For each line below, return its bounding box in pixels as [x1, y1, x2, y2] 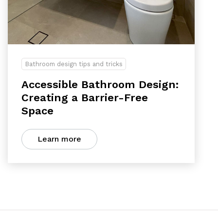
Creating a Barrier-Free [21, 91, 148, 104]
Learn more [37, 134, 81, 144]
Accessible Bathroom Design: [21, 78, 179, 91]
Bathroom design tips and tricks [25, 60, 123, 68]
